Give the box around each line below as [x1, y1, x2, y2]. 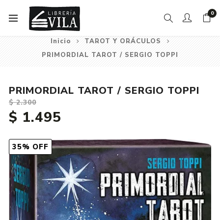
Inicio [50, 37, 71, 46]
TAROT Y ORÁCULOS [84, 37, 161, 46]
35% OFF [12, 142, 49, 152]
